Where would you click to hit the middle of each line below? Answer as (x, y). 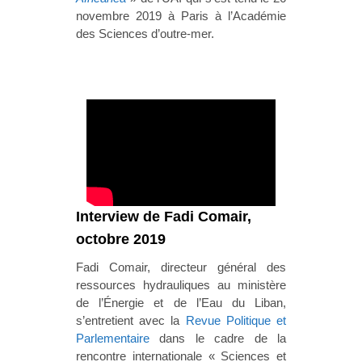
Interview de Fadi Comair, (164, 217)
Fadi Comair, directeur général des (181, 267)
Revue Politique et (236, 321)
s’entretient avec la (131, 321)
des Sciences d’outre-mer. (145, 33)
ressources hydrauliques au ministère (181, 285)
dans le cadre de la (218, 339)
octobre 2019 (121, 240)
